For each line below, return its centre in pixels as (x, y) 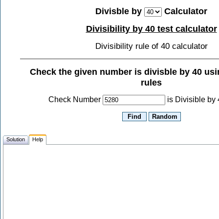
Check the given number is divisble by (111, 72)
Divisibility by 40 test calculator (151, 29)
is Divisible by (192, 100)
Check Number (76, 100)
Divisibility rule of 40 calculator (151, 46)
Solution (16, 139)
